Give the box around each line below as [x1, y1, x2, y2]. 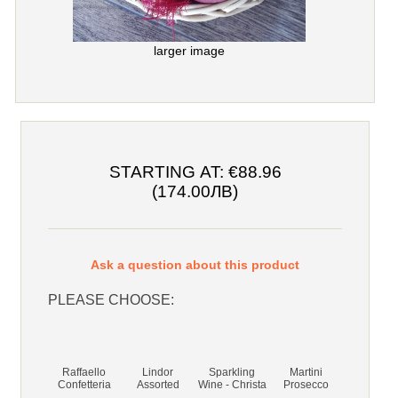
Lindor [142, 366, 174, 379]
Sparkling [209, 366, 256, 379]
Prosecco [283, 378, 329, 392]
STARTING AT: [108, 162, 228, 181]
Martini [289, 366, 322, 379]
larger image [153, 44, 225, 59]
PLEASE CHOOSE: [48, 291, 175, 307]
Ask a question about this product [91, 258, 300, 272]
